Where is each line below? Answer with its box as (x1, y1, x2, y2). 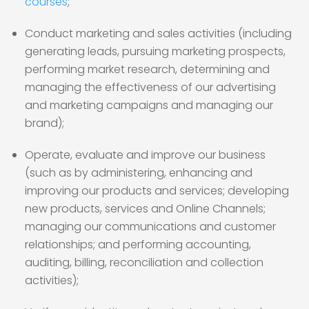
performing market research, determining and (25, 61, 270, 77)
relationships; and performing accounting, (25, 237, 251, 252)
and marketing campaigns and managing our (25, 97, 273, 113)
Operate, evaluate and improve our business (25, 147, 266, 163)
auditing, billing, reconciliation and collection (25, 255, 263, 270)
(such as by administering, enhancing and (25, 165, 252, 181)
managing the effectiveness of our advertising (25, 79, 276, 95)
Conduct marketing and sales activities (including (25, 26, 292, 41)
